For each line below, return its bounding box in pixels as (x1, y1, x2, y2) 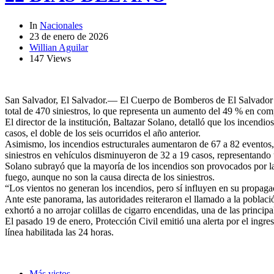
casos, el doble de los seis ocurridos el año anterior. (5, 127, 201, 138)
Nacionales (40, 20, 83, 31)
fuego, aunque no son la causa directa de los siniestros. (5, 171, 215, 182)
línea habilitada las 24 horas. (5, 226, 114, 237)
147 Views (29, 53, 71, 64)
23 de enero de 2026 (29, 31, 108, 42)
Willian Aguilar (29, 42, 88, 53)
